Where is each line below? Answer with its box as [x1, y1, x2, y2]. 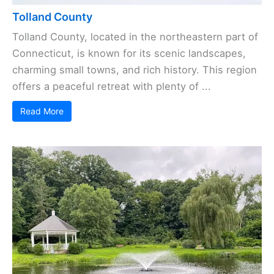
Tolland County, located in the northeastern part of [12, 31, 258, 43]
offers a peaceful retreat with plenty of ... [12, 80, 211, 93]
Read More [20, 106, 64, 117]
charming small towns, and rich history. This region [12, 64, 257, 76]
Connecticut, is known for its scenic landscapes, [12, 47, 246, 60]
